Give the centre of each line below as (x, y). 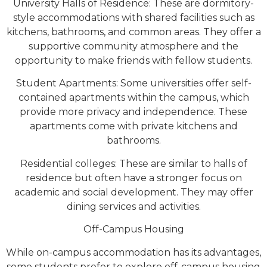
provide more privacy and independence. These (133, 112)
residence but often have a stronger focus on (133, 178)
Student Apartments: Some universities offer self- (133, 83)
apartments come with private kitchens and (133, 126)
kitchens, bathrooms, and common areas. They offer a (133, 32)
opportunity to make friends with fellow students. (133, 60)
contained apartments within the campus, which (133, 98)
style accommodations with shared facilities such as (133, 17)
